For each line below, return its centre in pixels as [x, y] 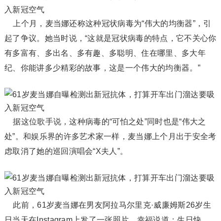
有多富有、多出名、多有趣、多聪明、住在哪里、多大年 [105, 53]
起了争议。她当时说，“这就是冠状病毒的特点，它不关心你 [110, 38]
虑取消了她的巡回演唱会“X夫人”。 [66, 151]
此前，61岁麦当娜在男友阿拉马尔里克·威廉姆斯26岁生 [108, 205]
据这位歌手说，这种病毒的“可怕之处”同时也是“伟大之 [105, 122]
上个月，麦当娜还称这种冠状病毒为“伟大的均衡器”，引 [108, 23]
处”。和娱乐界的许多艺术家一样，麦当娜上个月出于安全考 [110, 136]
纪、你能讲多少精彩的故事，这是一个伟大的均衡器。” [102, 68]
